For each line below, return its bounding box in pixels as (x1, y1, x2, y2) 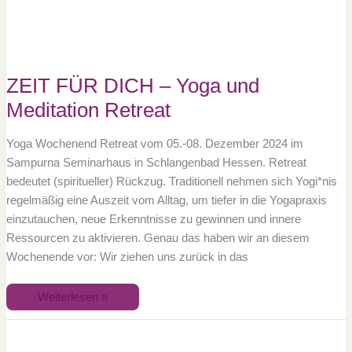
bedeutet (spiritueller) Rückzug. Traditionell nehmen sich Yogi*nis (5, 174, 337, 188)
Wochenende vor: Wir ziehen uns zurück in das (5, 250, 248, 263)
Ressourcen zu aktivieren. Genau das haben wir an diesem (5, 231, 310, 244)
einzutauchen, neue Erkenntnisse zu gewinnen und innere (5, 212, 301, 225)
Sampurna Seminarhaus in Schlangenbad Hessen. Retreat (5, 156, 306, 169)
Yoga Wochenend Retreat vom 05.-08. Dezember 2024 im (5, 137, 303, 150)
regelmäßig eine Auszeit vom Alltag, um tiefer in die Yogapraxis (5, 193, 327, 207)
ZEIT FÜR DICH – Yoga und (5, 75, 259, 97)
